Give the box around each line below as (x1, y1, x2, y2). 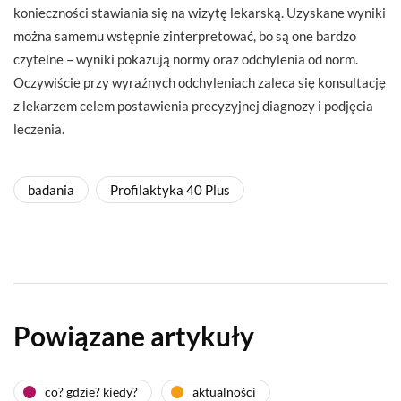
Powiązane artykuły (13, 319, 254, 352)
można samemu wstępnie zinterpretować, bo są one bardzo (13, 27, 356, 44)
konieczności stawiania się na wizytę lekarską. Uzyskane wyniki (13, 4, 386, 21)
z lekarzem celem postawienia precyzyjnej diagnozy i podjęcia (13, 97, 373, 114)
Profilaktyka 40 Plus (110, 181, 230, 198)
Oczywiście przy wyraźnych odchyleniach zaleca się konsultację (13, 73, 386, 90)
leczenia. (13, 120, 64, 137)
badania (28, 181, 74, 198)
